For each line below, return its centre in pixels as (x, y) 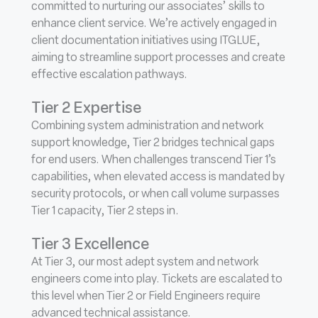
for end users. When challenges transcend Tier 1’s (154, 160)
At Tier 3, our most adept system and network (145, 262)
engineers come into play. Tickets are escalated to (157, 279)
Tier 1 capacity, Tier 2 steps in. (105, 211)
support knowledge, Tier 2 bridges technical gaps (153, 143)
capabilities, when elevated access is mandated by (158, 177)
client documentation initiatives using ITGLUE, (146, 41)
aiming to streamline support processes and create (158, 58)
